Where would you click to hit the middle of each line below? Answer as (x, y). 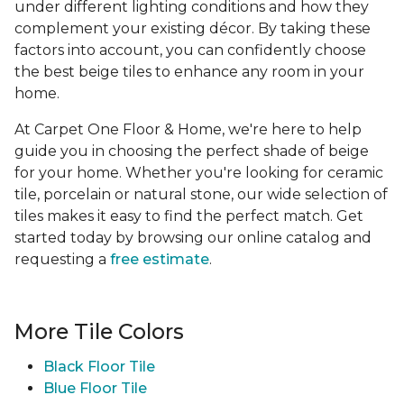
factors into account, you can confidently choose (190, 50)
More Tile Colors (99, 332)
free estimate (160, 260)
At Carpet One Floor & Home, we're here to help (188, 130)
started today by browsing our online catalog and (193, 238)
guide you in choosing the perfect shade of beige (192, 151)
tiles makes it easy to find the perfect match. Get (189, 216)
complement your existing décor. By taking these (193, 29)
